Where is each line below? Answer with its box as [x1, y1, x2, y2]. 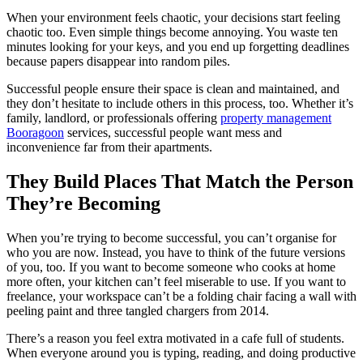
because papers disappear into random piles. [6, 54, 230, 69]
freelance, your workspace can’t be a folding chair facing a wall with [6, 289, 357, 304]
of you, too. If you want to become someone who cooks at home [6, 260, 335, 275]
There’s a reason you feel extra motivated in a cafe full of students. [6, 331, 344, 346]
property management [220, 111, 331, 126]
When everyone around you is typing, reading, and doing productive [6, 346, 356, 361]
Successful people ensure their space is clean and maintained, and [6, 82, 340, 96]
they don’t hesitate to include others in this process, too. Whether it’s [6, 96, 353, 111]
